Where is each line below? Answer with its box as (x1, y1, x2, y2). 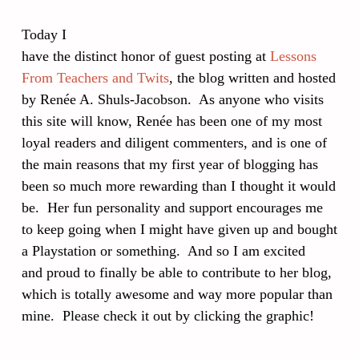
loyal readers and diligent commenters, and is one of (22, 135, 327, 151)
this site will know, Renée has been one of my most (22, 113, 322, 129)
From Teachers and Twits (22, 70, 169, 86)
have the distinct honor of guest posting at (22, 48, 270, 64)
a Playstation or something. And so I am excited (22, 243, 305, 259)
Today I (22, 26, 67, 42)
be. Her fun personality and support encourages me (22, 200, 323, 216)
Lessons (270, 48, 317, 64)
